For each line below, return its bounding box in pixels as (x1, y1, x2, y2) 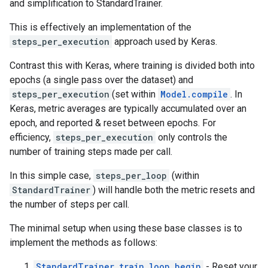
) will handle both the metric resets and (93, 184, 255, 196)
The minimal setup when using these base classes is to (10, 223, 242, 234)
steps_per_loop (96, 170, 167, 181)
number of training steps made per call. (10, 146, 172, 157)
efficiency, (10, 132, 53, 143)
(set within (112, 89, 158, 100)
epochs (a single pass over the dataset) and (10, 74, 193, 86)
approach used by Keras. (112, 36, 217, 47)
